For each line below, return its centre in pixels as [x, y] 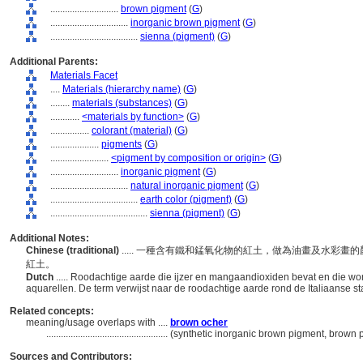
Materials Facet [84, 75]
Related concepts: [52, 311]
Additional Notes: [49, 238]
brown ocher [199, 322]
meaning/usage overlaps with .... [98, 322]
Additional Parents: [54, 62]
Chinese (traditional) [74, 250]
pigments [122, 144]
